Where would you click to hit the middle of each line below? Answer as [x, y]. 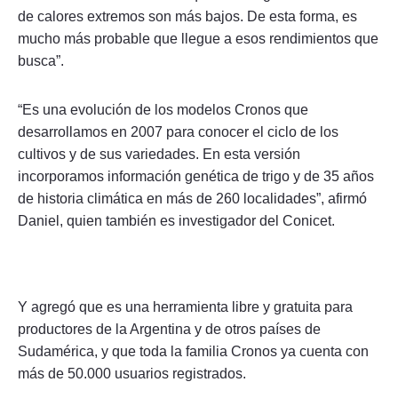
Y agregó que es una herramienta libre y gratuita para [185, 307]
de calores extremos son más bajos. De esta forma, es [187, 17]
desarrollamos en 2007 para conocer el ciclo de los [178, 132]
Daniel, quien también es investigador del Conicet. [176, 221]
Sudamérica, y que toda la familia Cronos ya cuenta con [193, 352]
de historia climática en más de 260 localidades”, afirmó [192, 199]
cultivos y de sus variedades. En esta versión [159, 155]
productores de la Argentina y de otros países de [169, 330]
